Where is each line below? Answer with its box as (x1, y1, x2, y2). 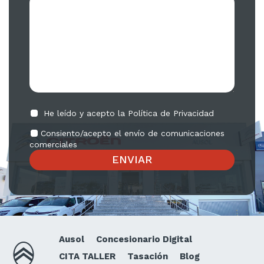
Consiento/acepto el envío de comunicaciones (41, 128, 225, 138)
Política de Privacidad (128, 108, 214, 118)
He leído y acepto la (41, 108, 128, 118)
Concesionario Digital (96, 233, 192, 245)
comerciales (29, 139, 77, 149)
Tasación (127, 250, 168, 262)
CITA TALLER (59, 250, 115, 262)
